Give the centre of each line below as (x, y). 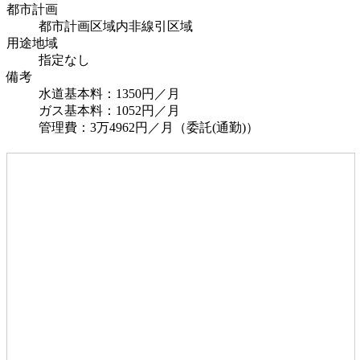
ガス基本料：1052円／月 (109, 111)
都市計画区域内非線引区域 (116, 27)
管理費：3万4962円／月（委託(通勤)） (149, 128)
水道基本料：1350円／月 (109, 94)
